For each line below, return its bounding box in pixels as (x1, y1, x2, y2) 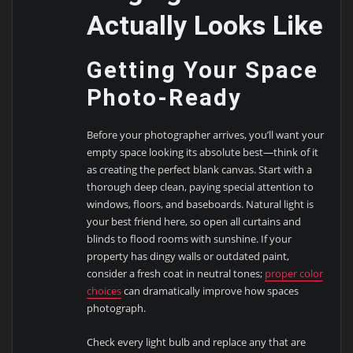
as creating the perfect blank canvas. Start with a (87, 162, 313, 177)
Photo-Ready (87, 84, 243, 112)
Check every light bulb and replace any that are (87, 334, 307, 349)
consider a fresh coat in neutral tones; (87, 266, 266, 281)
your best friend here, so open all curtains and (87, 214, 302, 229)
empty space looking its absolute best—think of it (87, 145, 319, 160)
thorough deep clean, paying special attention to (87, 180, 314, 195)
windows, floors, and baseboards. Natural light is (87, 197, 314, 212)
